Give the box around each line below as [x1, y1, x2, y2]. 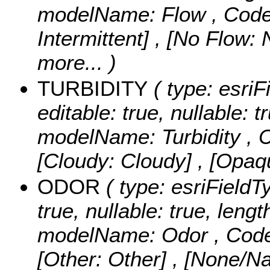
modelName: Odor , [37, 223, 226, 247]
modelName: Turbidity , [37, 125, 259, 149]
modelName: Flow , [37, 2, 224, 27]
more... [37, 51, 103, 75]
